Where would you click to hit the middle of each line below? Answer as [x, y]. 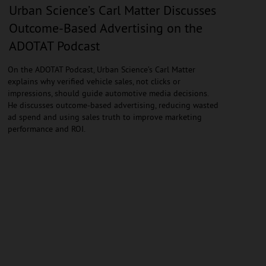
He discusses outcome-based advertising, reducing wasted [113, 105]
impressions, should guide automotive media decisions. [108, 93]
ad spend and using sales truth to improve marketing [104, 117]
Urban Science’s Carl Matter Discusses [112, 10]
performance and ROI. [46, 129]
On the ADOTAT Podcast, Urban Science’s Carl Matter [101, 69]
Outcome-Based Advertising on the [105, 28]
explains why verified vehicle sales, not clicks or [94, 81]
